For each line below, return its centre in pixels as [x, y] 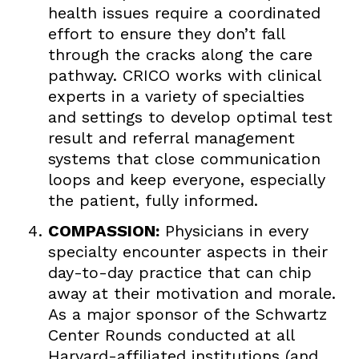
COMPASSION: [103, 231]
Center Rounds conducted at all [171, 335]
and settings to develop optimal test [190, 117]
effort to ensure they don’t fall [166, 34]
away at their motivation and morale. [192, 294]
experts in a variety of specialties [176, 97]
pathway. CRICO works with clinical [184, 76]
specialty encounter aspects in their [188, 252]
